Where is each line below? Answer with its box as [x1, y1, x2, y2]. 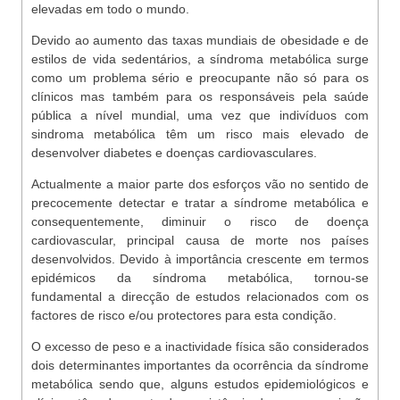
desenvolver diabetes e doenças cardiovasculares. [31, 146, 317, 160]
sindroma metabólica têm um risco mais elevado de [31, 127, 369, 141]
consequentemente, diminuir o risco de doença [31, 214, 369, 229]
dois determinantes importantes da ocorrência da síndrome [31, 358, 369, 372]
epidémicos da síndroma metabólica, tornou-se [31, 271, 369, 285]
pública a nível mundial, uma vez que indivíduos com [31, 108, 369, 122]
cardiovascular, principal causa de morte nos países [31, 233, 369, 247]
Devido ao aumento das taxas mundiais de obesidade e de [31, 33, 369, 47]
